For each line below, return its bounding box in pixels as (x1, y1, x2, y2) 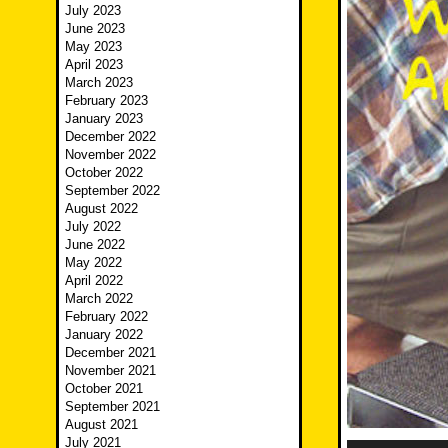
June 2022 (65, 237, 125, 253)
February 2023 (65, 93, 148, 109)
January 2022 (65, 327, 143, 343)
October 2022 (65, 165, 143, 181)
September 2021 (65, 399, 160, 415)
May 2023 (65, 39, 122, 55)
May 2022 (65, 255, 122, 271)
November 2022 (65, 147, 156, 163)
